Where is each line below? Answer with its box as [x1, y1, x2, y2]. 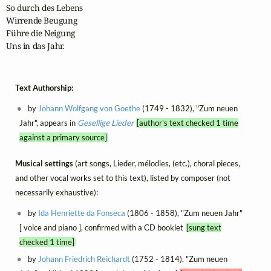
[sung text [186, 222, 222, 232]
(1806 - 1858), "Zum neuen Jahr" [125, 207, 243, 218]
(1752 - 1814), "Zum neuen [130, 253, 228, 264]
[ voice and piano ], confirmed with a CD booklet [19, 222, 186, 232]
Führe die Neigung [6, 27, 76, 39]
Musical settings [15, 158, 75, 168]
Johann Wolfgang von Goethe [38, 103, 141, 114]
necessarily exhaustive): [15, 187, 98, 197]
